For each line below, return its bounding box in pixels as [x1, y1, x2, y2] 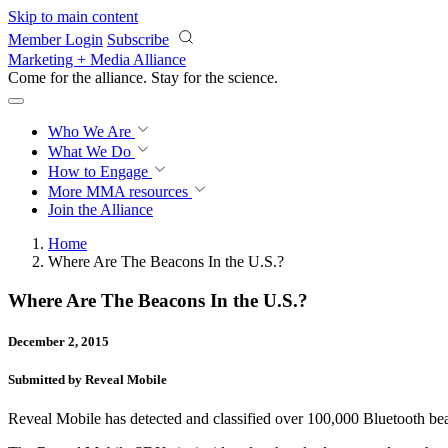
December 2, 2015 [8, 333, 109, 349]
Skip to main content [8, 8, 138, 25]
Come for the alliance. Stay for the [8, 69, 228, 86]
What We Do [48, 143, 135, 160]
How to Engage [48, 163, 152, 180]
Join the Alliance [48, 201, 153, 218]
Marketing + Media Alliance [8, 51, 186, 68]
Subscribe [107, 31, 169, 48]
